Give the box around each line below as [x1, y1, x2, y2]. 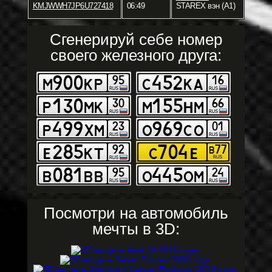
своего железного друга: [50, 46, 222, 65]
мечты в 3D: [92, 220, 180, 239]
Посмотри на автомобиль [43, 204, 228, 223]
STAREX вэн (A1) [175, 1, 235, 11]
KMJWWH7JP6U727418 [32, 1, 113, 11]
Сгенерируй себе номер [49, 30, 222, 49]
